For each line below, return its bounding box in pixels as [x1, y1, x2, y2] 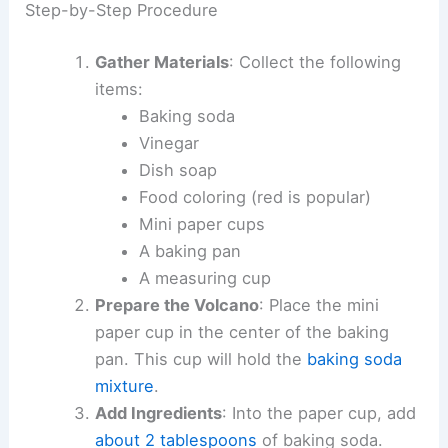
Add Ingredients [94, 402, 222, 423]
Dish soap [139, 159, 218, 180]
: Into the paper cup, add [221, 402, 416, 423]
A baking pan [139, 240, 242, 261]
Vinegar [139, 132, 200, 153]
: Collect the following [228, 51, 401, 72]
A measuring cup [139, 267, 272, 288]
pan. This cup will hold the [94, 348, 307, 369]
